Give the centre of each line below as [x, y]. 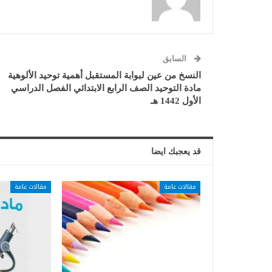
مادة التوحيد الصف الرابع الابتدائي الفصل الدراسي [106, 88]
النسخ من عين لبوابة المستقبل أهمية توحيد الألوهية [104, 76]
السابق [175, 59]
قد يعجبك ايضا [176, 152]
